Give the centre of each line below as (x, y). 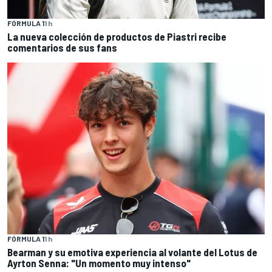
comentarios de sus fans (62, 48)
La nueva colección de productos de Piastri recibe (117, 37)
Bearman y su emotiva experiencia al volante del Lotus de (132, 252)
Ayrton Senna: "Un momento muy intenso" (99, 263)
